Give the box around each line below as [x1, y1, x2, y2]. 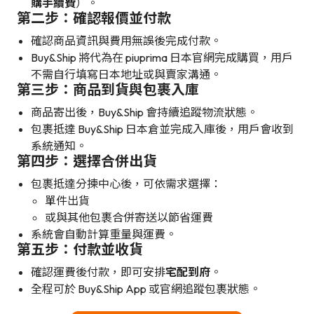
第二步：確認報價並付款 [17, 9, 171, 27]
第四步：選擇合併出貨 [17, 152, 157, 170]
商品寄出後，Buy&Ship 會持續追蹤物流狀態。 [31, 105, 258, 120]
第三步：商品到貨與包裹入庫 [17, 81, 199, 99]
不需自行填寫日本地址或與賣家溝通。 [31, 67, 221, 82]
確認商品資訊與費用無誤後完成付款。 [31, 34, 221, 48]
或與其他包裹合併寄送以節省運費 [45, 210, 213, 225]
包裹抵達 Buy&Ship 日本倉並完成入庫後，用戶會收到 [31, 122, 294, 137]
